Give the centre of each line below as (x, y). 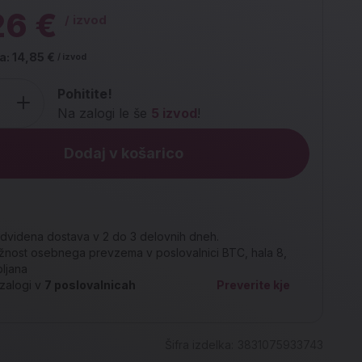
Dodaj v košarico (123, 153)
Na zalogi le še (104, 113)
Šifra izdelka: (199, 345)
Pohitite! (84, 94)
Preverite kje (253, 285)
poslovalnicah (93, 285)
